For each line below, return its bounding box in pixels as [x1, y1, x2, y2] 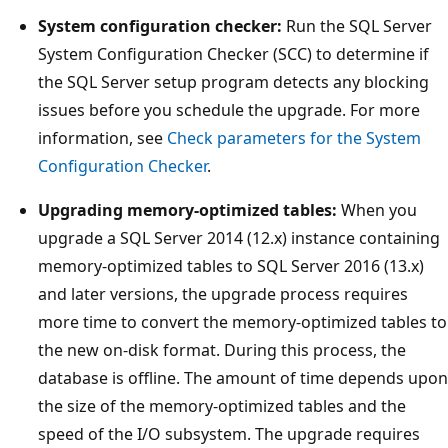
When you [337, 198, 417, 221]
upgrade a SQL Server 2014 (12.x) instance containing [38, 226, 440, 249]
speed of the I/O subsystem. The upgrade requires [38, 422, 420, 445]
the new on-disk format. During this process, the [38, 338, 406, 361]
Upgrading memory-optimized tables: [38, 198, 337, 221]
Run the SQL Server [282, 14, 432, 37]
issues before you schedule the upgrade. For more [38, 98, 420, 121]
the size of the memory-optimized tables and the [38, 394, 406, 417]
